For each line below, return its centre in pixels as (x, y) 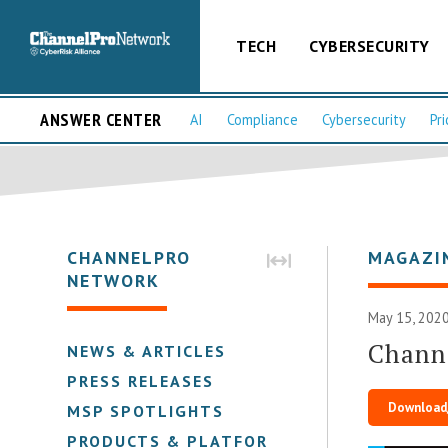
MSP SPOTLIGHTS (146, 410)
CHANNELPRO (129, 257)
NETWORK (114, 280)
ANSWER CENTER (101, 120)
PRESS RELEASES (141, 380)
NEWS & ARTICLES (147, 350)
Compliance (262, 120)
